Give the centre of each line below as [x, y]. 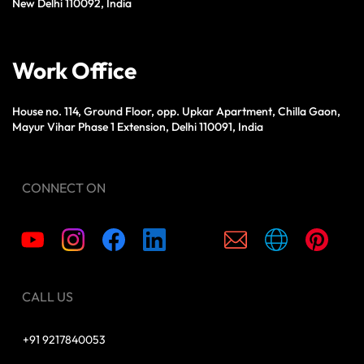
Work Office [74, 70]
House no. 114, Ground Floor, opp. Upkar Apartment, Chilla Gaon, [176, 111]
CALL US [48, 296]
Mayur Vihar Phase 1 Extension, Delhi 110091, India [138, 126]
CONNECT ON [64, 187]
